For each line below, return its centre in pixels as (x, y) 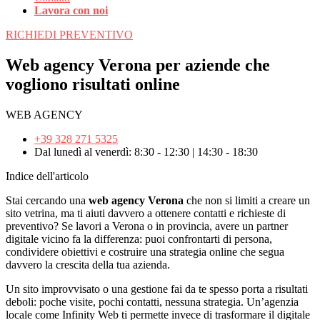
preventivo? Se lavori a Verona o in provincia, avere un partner (147, 226)
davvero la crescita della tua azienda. (88, 264)
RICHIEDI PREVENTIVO (69, 35)
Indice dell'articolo (47, 176)
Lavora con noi (71, 10)
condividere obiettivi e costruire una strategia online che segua (145, 251)
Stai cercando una (47, 200)
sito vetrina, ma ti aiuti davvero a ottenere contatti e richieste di (146, 213)
